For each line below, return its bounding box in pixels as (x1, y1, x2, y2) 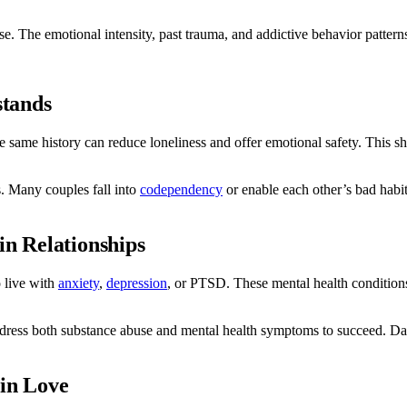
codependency (140, 182, 223, 197)
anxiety (58, 274, 99, 291)
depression (106, 274, 167, 291)
